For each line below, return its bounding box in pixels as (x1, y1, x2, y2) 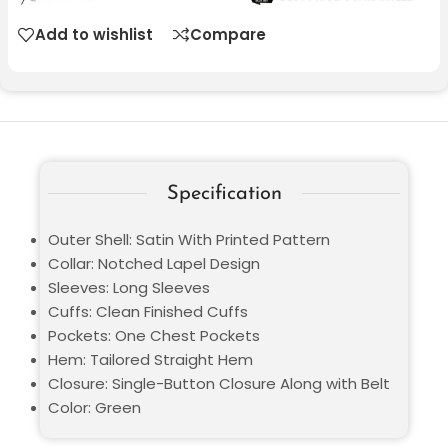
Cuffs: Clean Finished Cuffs (48, 300, 248, 322)
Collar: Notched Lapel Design (48, 252, 260, 274)
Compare (190, 24, 266, 46)
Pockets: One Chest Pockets (48, 324, 260, 346)
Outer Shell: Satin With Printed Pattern (48, 228, 330, 250)
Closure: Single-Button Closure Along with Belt (48, 372, 390, 394)
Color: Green (48, 396, 141, 418)
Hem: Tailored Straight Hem (48, 348, 253, 370)
